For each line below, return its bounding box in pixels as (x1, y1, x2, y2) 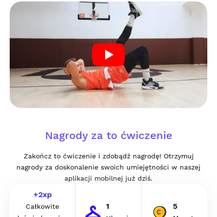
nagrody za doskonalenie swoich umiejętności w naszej (16, 163, 201, 171)
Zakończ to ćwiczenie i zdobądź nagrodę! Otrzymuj (23, 152, 194, 160)
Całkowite (26, 202, 60, 210)
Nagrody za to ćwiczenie (45, 129, 172, 141)
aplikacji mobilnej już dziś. (64, 174, 153, 182)
